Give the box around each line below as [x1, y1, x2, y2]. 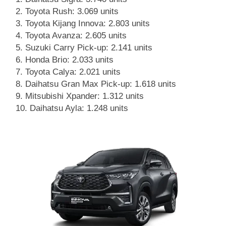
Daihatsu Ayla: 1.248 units [30, 103, 128, 113]
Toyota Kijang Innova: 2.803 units [25, 18, 150, 28]
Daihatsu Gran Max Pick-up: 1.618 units [25, 79, 176, 89]
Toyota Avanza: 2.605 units [25, 30, 127, 40]
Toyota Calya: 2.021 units [25, 67, 121, 77]
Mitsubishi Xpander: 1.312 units [25, 91, 144, 101]
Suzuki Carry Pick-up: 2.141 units [25, 42, 152, 52]
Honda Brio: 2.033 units [25, 54, 114, 65]
